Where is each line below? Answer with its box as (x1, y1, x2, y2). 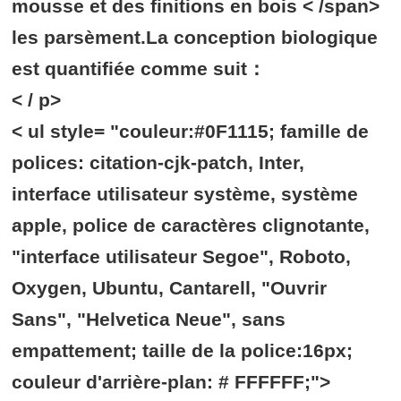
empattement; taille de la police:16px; (12, 340, 354, 362)
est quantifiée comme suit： (12, 58, 267, 80)
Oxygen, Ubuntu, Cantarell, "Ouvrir (12, 277, 328, 299)
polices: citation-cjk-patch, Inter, (12, 152, 305, 174)
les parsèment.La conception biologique (12, 27, 379, 48)
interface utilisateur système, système (12, 183, 359, 205)
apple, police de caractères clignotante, (12, 215, 371, 236)
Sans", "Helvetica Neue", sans (12, 309, 286, 330)
